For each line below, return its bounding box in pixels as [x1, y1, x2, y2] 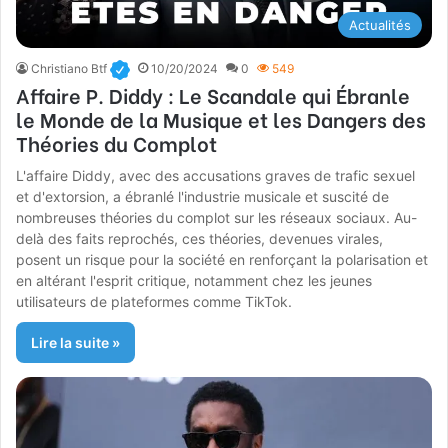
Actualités [348, 17, 411, 34]
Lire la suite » [31, 334, 121, 352]
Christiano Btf [31, 61, 108, 77]
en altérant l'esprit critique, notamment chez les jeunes [16, 272, 373, 290]
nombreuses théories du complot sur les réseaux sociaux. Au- [16, 209, 418, 227]
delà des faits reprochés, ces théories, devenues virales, [16, 230, 384, 248]
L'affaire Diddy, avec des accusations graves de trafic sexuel [16, 167, 416, 185]
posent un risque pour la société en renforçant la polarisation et [16, 251, 429, 269]
